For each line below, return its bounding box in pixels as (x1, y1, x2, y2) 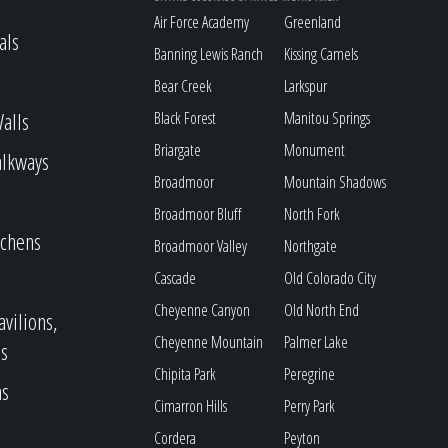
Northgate (284, 235, 338, 257)
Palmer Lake (284, 331, 349, 353)
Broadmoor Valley (154, 235, 248, 257)
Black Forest (154, 107, 217, 129)
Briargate (154, 139, 202, 161)
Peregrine (284, 363, 336, 385)
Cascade (154, 267, 197, 289)
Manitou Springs (284, 107, 371, 129)
